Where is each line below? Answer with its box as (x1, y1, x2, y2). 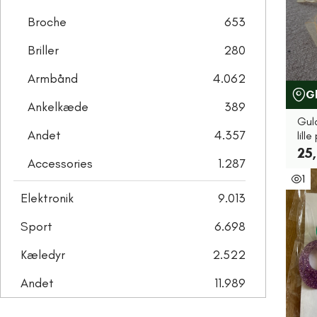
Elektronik (21, 190, 74, 206)
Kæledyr (21, 247, 65, 263)
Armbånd (28, 71, 78, 86)
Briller (28, 42, 59, 58)
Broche (28, 14, 67, 30)
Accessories (28, 156, 93, 171)
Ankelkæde (28, 99, 88, 115)
